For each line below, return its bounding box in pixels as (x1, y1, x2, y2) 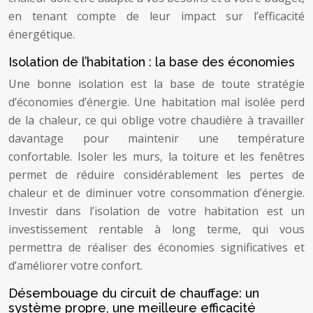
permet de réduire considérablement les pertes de (8, 167, 305, 182)
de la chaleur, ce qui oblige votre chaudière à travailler (8, 112, 305, 128)
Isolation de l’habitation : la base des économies (8, 54, 295, 69)
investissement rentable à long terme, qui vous (8, 221, 305, 237)
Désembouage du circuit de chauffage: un (8, 286, 259, 300)
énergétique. (8, 27, 75, 42)
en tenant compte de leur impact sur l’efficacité (8, 8, 305, 24)
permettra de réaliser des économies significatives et (8, 240, 305, 255)
